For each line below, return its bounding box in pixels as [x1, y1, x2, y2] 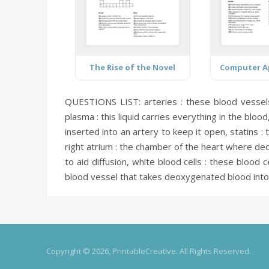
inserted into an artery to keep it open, [65, 125, 231, 138]
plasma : [65, 110, 99, 122]
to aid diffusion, [65, 155, 132, 168]
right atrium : [65, 140, 118, 153]
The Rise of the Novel [89, 61, 176, 73]
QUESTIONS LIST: [65, 95, 144, 107]
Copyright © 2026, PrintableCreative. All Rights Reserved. [46, 245, 251, 256]
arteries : [144, 95, 183, 107]
